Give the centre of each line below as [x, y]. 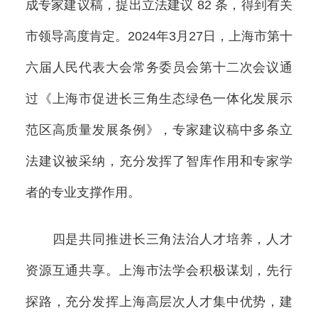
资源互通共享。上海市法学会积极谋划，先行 [159, 271]
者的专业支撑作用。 [83, 192]
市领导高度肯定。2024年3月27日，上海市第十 [159, 36]
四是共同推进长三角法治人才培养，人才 [159, 240]
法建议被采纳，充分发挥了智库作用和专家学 [159, 161]
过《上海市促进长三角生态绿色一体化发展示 [159, 98]
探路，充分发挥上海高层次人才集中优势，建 [159, 302]
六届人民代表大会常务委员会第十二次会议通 [159, 67]
